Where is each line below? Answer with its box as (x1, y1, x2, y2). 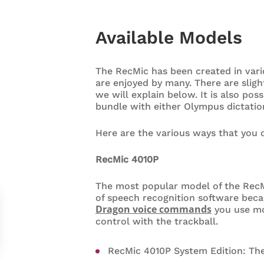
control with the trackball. (95, 216, 218, 227)
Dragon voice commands (95, 203, 212, 216)
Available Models (95, 27, 242, 48)
